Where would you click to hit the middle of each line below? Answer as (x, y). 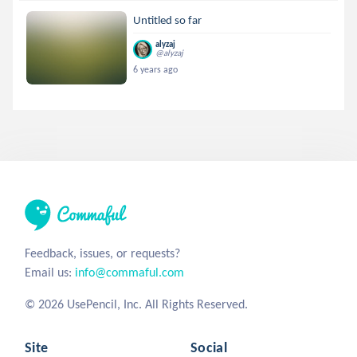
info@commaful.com (129, 272)
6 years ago (156, 69)
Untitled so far (168, 20)
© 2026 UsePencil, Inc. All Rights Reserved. (136, 304)
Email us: (50, 272)
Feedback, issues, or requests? (102, 253)
